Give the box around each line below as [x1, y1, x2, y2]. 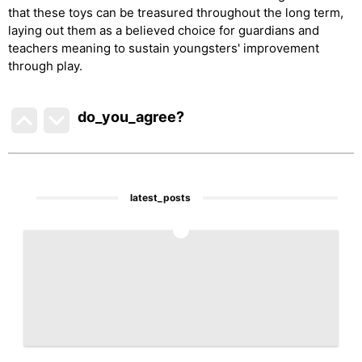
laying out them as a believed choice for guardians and [8, 23, 319, 38]
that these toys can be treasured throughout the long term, [8, 5, 343, 20]
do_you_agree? [78, 108, 185, 125]
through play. [8, 58, 82, 74]
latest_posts [130, 192, 192, 204]
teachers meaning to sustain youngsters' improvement [8, 40, 319, 56]
